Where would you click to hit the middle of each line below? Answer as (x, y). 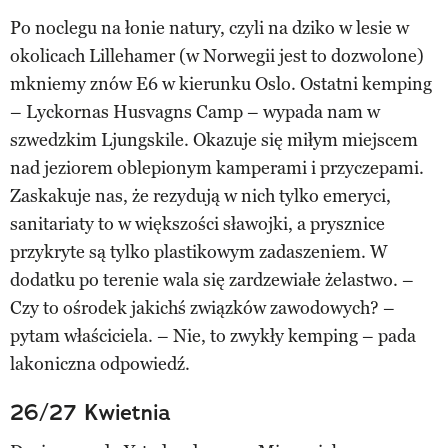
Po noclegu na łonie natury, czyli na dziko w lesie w (209, 27)
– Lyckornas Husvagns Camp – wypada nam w (195, 111)
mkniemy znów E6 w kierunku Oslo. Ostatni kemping (221, 83)
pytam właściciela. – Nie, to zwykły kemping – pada (213, 335)
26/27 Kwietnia (90, 412)
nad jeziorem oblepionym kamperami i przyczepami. (217, 167)
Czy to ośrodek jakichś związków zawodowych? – (202, 307)
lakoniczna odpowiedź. (100, 363)
